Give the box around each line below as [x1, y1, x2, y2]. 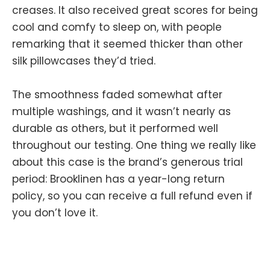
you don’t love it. [12, 205, 98, 220]
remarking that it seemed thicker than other [12, 36, 243, 51]
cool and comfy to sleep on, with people [12, 19, 222, 34]
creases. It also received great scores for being [12, 2, 258, 17]
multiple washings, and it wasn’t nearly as [12, 104, 231, 119]
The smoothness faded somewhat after [12, 87, 222, 102]
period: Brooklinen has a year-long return [12, 171, 225, 186]
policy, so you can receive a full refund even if [12, 188, 253, 203]
